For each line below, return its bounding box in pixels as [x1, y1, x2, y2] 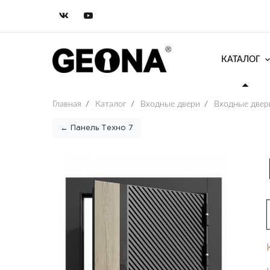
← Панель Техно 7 [60, 125, 133, 132]
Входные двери [140, 99, 200, 108]
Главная [52, 99, 81, 108]
